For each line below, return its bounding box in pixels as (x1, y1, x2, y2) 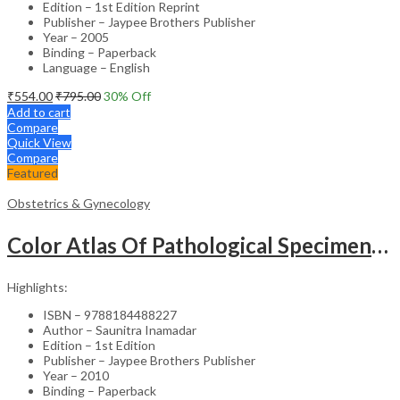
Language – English (43, 59, 150, 75)
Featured (7, 164, 58, 180)
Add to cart (7, 104, 71, 120)
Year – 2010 (43, 367, 109, 383)
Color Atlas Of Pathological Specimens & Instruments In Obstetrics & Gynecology (371, 231, 388, 258)
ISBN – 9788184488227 (43, 306, 177, 322)
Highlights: (7, 279, 68, 295)
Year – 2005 (43, 29, 109, 45)
